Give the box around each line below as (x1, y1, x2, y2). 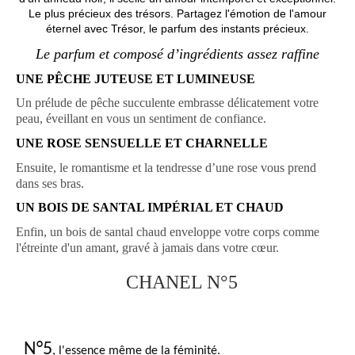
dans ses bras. (16, 176, 84, 190)
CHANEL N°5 (125, 271, 238, 292)
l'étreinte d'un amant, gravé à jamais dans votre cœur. (16, 241, 279, 255)
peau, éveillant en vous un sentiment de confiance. (16, 112, 266, 126)
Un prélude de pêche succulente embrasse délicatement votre (16, 96, 319, 110)
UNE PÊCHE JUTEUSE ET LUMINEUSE (16, 71, 255, 86)
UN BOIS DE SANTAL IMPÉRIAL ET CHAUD (16, 200, 284, 215)
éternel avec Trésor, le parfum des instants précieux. (46, 22, 309, 36)
